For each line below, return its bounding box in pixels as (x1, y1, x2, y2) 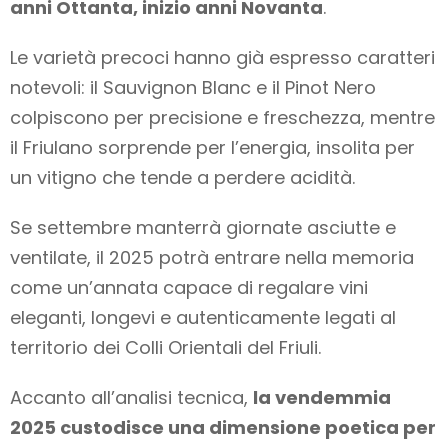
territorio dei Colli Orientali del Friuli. (10, 335, 321, 361)
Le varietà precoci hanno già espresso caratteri (10, 45, 435, 71)
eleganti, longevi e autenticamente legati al (10, 305, 396, 331)
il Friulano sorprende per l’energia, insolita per (10, 135, 415, 161)
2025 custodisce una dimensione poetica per (10, 415, 436, 441)
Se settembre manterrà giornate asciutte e (10, 215, 396, 241)
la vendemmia (253, 385, 391, 411)
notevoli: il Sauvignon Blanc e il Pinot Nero (10, 75, 376, 101)
